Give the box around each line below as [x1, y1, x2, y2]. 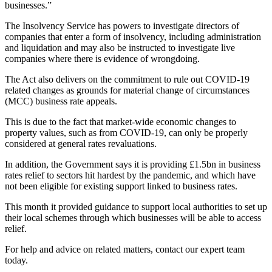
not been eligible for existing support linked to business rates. [5, 180, 237, 191]
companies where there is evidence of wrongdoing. [5, 53, 200, 64]
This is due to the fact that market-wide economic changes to [5, 116, 236, 127]
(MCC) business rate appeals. [5, 95, 117, 106]
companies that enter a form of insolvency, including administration [5, 31, 261, 42]
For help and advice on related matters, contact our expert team [5, 243, 245, 254]
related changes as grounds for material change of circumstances [5, 84, 250, 95]
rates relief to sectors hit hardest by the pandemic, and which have [5, 169, 256, 180]
